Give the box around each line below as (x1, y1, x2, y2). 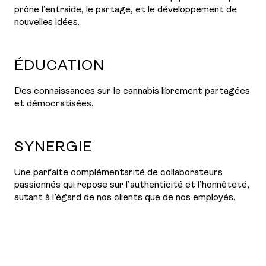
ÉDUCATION (14, 59, 104, 74)
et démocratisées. (14, 99, 93, 109)
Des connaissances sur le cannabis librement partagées (14, 87, 250, 96)
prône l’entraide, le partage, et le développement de (14, 5, 237, 15)
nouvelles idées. (14, 18, 80, 27)
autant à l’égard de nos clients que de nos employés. (14, 193, 235, 202)
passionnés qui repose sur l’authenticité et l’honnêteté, (14, 180, 249, 190)
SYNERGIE (14, 140, 92, 155)
